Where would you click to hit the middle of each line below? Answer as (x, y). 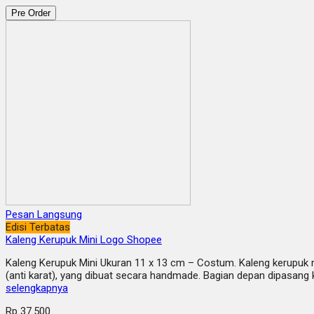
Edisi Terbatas (38, 227)
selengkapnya (37, 288)
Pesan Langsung (44, 215)
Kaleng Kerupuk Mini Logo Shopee (84, 240)
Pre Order (31, 13)
